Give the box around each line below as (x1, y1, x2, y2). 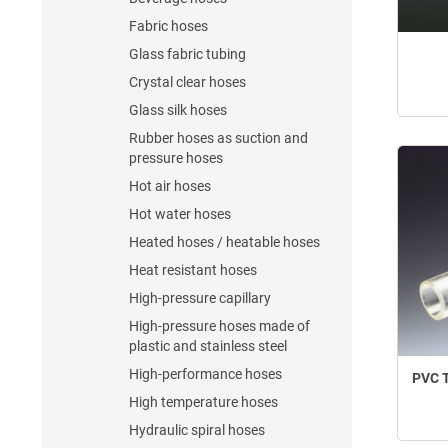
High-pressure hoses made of (129, 318, 310, 334)
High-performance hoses (129, 366, 282, 382)
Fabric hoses (129, 18, 208, 34)
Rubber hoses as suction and (129, 130, 308, 146)
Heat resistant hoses (129, 262, 257, 278)
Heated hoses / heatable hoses (129, 234, 320, 250)
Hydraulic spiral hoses (129, 422, 265, 438)
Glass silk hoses (129, 102, 227, 118)
